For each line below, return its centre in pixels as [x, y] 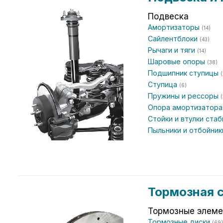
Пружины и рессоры [184, 96]
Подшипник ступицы [184, 73]
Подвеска [168, 16]
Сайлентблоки [174, 39]
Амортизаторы [175, 27]
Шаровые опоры [177, 61]
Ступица [164, 84]
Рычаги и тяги [172, 50]
